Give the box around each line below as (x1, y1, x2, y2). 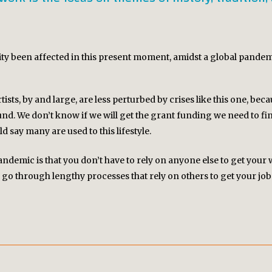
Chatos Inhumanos (39, 232, 110, 248)
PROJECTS (39, 181, 86, 197)
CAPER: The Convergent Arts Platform (39, 208, 177, 224)
